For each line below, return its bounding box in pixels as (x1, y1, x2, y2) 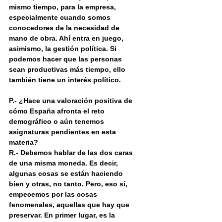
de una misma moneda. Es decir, (9, 159, 120, 167)
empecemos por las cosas (9, 190, 99, 199)
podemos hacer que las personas (9, 55, 124, 63)
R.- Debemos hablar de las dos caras (9, 149, 135, 157)
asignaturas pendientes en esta (9, 128, 118, 136)
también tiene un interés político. (9, 76, 121, 84)
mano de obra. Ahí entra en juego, (9, 34, 125, 43)
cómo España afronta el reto (9, 107, 107, 115)
